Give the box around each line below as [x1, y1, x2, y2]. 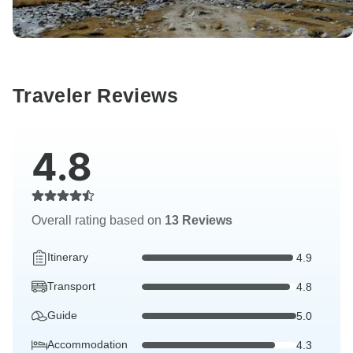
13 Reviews [165, 214, 232, 228]
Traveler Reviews [13, 84, 178, 107]
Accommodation [47, 338, 128, 351]
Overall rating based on [32, 214, 165, 228]
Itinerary [47, 251, 88, 264]
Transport [47, 280, 95, 293]
